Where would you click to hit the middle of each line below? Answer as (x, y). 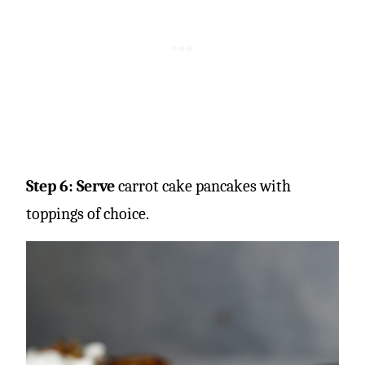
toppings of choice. (88, 213)
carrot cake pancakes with (203, 186)
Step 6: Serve (70, 186)
